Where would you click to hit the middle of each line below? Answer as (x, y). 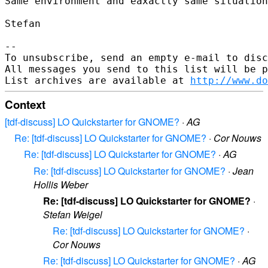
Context (25, 104)
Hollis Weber (61, 184)
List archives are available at (98, 80)
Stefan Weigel (73, 214)
